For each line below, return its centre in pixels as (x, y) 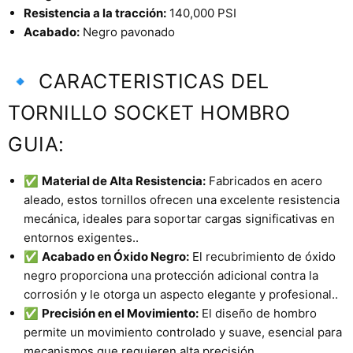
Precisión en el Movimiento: (120, 313)
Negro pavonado (127, 32)
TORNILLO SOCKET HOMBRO (149, 112)
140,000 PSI (201, 13)
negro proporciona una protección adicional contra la (171, 275)
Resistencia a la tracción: (95, 13)
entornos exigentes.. (81, 237)
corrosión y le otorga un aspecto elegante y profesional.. (181, 294)
